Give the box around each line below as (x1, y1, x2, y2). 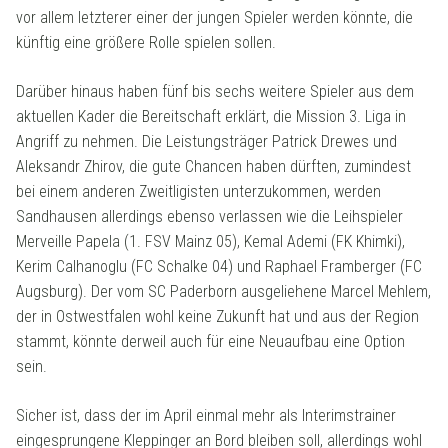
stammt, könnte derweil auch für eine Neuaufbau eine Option (16, 332, 405, 352)
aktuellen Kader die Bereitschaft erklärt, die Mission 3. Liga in (16, 107, 406, 127)
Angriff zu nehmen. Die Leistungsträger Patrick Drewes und (16, 132, 397, 152)
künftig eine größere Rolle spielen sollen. (16, 33, 276, 53)
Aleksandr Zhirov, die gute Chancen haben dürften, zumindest (16, 157, 411, 177)
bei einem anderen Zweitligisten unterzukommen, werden (16, 182, 381, 202)
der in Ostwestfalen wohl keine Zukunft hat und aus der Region (16, 307, 419, 327)
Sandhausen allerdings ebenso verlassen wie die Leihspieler (16, 207, 403, 227)
